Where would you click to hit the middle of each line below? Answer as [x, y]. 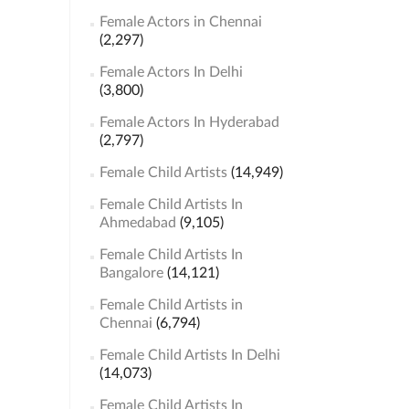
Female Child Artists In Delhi [189, 355]
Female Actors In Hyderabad [189, 122]
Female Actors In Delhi [171, 72]
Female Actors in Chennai [180, 22]
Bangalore [131, 273]
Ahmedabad [137, 223]
